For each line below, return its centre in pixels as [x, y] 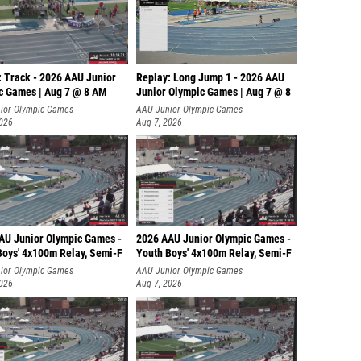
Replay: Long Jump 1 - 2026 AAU [210, 78]
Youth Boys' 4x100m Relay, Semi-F [214, 253]
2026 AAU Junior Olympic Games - [214, 239]
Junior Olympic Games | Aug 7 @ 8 [214, 92]
